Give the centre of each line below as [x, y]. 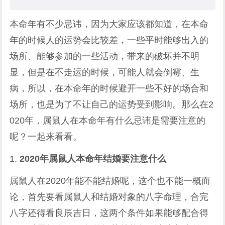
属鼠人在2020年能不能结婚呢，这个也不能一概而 [110, 181]
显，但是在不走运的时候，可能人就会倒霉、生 [105, 72]
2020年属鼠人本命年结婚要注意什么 [93, 159]
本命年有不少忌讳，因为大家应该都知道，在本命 [109, 24]
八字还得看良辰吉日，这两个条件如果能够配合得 [109, 213]
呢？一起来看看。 [46, 137]
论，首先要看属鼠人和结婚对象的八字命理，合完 [109, 197]
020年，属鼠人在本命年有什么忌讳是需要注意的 [108, 121]
